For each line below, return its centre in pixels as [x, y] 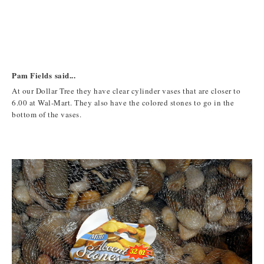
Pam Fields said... [44, 75]
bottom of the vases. [47, 115]
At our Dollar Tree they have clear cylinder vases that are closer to [126, 91]
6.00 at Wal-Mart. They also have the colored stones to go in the [123, 103]
